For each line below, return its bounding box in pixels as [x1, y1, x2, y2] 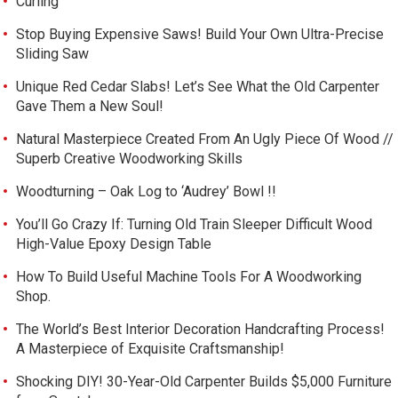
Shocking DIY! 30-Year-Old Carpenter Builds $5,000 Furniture [16, 373, 393, 390]
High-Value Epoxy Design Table [16, 235, 212, 252]
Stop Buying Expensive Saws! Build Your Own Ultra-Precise [16, 26, 385, 43]
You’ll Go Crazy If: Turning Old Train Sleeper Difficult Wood [16, 216, 373, 233]
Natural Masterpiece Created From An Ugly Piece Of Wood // [16, 131, 394, 147]
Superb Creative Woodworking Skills [16, 150, 243, 167]
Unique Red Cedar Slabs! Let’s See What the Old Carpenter [16, 78, 380, 95]
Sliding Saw [16, 45, 90, 62]
